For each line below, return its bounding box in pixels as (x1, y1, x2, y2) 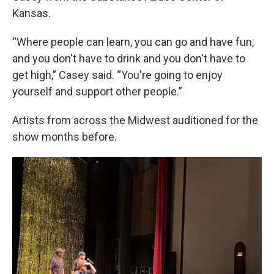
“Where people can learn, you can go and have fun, (12, 35, 254, 48)
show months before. (12, 130, 117, 143)
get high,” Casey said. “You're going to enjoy (12, 68, 223, 81)
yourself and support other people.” (12, 84, 182, 98)
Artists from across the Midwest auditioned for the (12, 113, 258, 127)
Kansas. (12, 6, 51, 20)
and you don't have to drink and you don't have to (12, 51, 245, 65)
